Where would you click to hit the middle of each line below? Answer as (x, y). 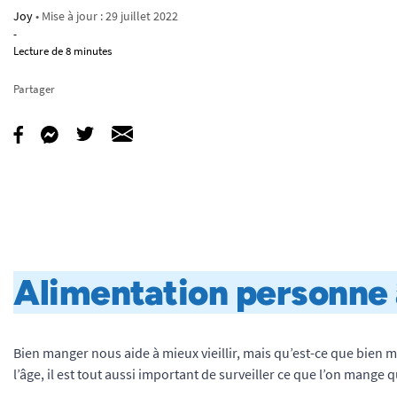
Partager (34, 89)
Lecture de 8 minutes (62, 51)
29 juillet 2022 (142, 16)
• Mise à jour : (70, 16)
